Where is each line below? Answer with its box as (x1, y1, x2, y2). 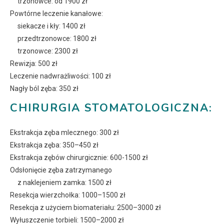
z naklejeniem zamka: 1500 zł (17, 178, 111, 187)
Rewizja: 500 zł (10, 59, 57, 68)
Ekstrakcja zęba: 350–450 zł (10, 141, 98, 149)
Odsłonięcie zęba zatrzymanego (10, 166, 112, 174)
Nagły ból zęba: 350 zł (10, 84, 78, 93)
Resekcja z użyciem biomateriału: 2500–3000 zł (10, 203, 161, 212)
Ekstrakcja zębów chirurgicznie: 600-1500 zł (10, 153, 148, 162)
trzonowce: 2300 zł (17, 47, 78, 55)
